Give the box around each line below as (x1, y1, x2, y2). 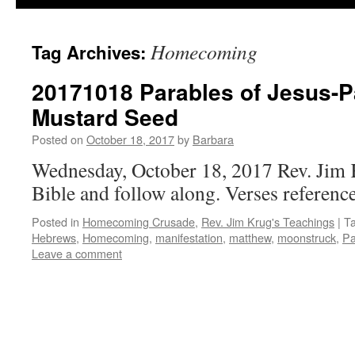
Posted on (32, 131, 83, 147)
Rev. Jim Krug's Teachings (201, 213, 334, 230)
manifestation (155, 229, 223, 246)
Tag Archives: (32, 40, 151, 65)
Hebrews (32, 229, 76, 246)
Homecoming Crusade (82, 213, 195, 230)
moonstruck (277, 229, 336, 246)
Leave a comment (32, 245, 122, 261)
